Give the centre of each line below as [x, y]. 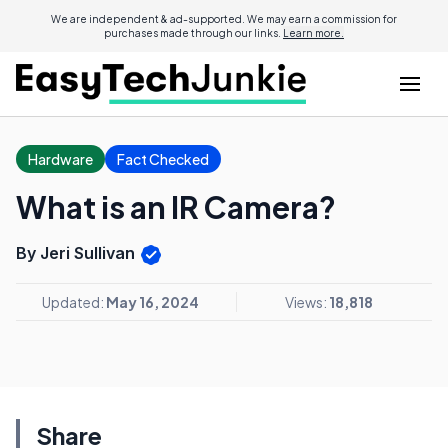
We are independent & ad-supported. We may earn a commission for [224, 19]
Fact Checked [163, 159]
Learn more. [313, 33]
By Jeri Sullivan [77, 253]
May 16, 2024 [152, 301]
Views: [306, 301]
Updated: [73, 301]
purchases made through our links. [193, 33]
